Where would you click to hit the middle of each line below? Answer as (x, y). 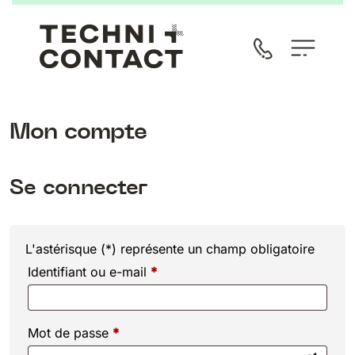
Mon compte (78, 131)
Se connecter (78, 188)
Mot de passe (70, 333)
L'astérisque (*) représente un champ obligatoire (170, 249)
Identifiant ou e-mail (89, 272)
